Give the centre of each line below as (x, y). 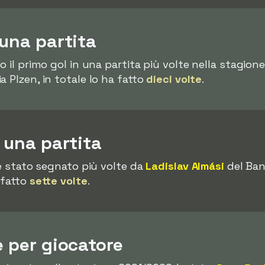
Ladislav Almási (185, 166)
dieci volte (174, 79)
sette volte (58, 181)
